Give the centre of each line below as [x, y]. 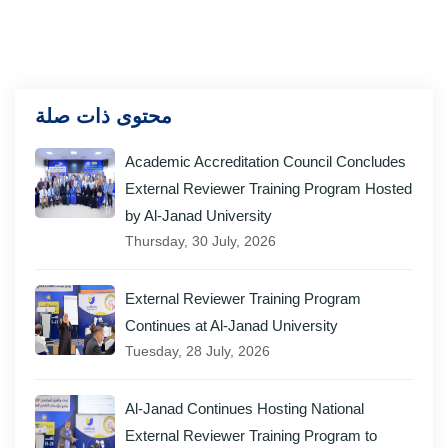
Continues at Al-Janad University [231, 325]
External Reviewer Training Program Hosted [268, 188]
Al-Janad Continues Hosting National [244, 408]
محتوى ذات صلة [103, 116]
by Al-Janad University [198, 215]
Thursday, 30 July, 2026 [200, 241]
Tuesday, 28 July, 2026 [197, 351]
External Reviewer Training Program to [251, 435]
